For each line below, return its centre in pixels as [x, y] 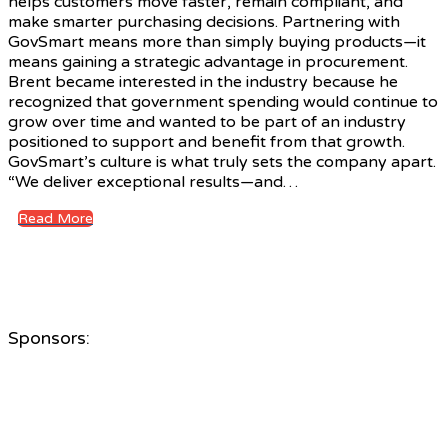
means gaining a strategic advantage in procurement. [208, 62]
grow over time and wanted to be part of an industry [207, 122]
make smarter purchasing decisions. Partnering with [204, 22]
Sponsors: [49, 338]
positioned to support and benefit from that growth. [206, 142]
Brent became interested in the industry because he [203, 82]
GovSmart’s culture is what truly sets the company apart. [222, 162]
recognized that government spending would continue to [223, 102]
